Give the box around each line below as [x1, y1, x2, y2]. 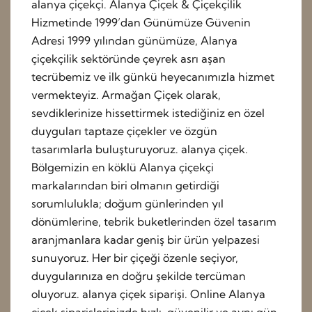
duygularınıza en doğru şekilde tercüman [31, 269, 246, 283]
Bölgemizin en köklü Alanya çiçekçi [31, 160, 214, 175]
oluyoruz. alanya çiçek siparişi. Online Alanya [31, 287, 265, 302]
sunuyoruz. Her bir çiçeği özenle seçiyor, [31, 251, 238, 265]
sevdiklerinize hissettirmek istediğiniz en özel [31, 106, 265, 120]
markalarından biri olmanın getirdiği [31, 178, 219, 193]
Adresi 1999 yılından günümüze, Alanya [31, 33, 237, 48]
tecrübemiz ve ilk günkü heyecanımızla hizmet [31, 70, 274, 84]
